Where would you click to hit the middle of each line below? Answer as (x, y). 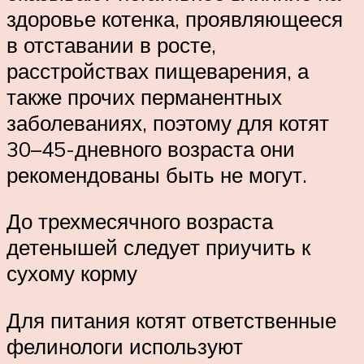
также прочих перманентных (144, 96)
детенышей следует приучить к (158, 247)
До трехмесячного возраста (140, 221)
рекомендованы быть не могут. (157, 174)
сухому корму (72, 273)
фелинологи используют (125, 347)
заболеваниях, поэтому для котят (168, 122)
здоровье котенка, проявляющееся (175, 18)
